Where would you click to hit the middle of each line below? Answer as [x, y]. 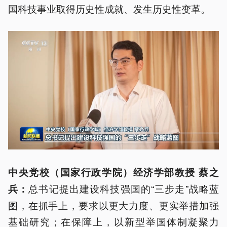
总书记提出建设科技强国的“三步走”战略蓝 [124, 188]
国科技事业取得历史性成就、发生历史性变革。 [109, 8]
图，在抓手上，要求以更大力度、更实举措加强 [113, 205]
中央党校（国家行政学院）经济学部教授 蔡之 [113, 172]
